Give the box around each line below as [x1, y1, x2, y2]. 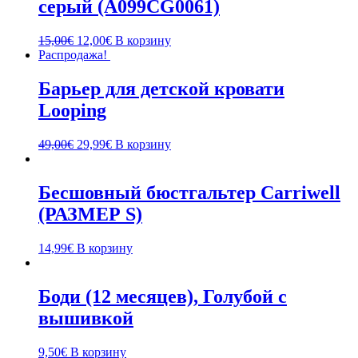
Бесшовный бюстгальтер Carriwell [38, 182, 340, 204]
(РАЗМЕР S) [38, 204, 142, 225]
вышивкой [38, 307, 133, 328]
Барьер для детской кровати [38, 78, 284, 100]
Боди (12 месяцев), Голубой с [38, 285, 287, 307]
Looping [38, 100, 106, 121]
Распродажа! [38, 48, 107, 62]
